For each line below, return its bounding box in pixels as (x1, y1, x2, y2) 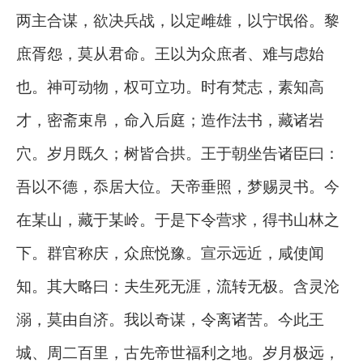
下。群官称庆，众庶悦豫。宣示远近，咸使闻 (16, 242, 324, 263)
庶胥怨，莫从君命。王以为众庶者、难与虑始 (16, 43, 324, 63)
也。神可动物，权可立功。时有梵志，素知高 (16, 76, 324, 96)
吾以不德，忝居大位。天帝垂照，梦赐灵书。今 (16, 176, 340, 196)
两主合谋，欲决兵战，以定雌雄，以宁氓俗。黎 (16, 10, 340, 30)
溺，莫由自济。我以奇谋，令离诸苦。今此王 (16, 309, 324, 329)
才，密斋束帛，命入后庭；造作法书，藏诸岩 (16, 109, 324, 130)
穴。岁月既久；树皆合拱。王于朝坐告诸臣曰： (16, 143, 340, 163)
